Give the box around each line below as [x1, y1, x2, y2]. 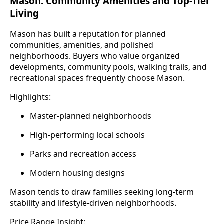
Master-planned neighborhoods [30, 110, 151, 122]
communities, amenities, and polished [10, 39, 153, 51]
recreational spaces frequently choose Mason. [10, 72, 185, 84]
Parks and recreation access [30, 148, 136, 160]
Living [10, 6, 39, 19]
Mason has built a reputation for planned [10, 28, 166, 40]
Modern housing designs [30, 167, 125, 179]
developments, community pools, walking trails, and [10, 61, 207, 73]
